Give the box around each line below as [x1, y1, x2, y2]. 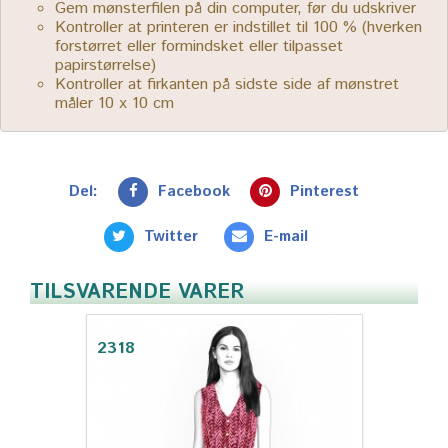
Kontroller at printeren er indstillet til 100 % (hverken [55, 15, 422, 39]
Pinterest [290, 180, 359, 202]
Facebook [158, 180, 230, 202]
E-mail [264, 225, 308, 247]
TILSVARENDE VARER [30, 277, 244, 307]
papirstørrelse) [55, 53, 156, 77]
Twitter [144, 225, 198, 247]
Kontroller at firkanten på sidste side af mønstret [55, 72, 399, 96]
